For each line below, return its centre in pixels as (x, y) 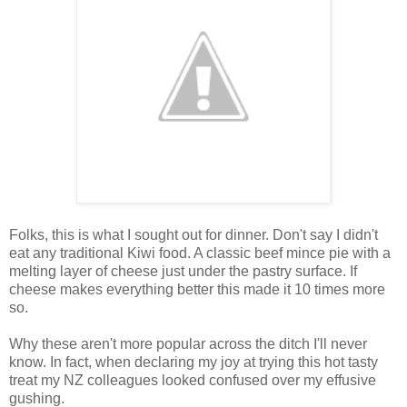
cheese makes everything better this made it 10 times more (197, 289)
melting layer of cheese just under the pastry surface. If (183, 271)
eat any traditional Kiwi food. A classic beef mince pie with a (200, 253)
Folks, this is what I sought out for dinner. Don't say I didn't (194, 234)
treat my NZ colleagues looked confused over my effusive (193, 380)
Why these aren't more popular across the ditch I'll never (188, 343)
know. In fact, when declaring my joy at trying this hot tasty (194, 362)
